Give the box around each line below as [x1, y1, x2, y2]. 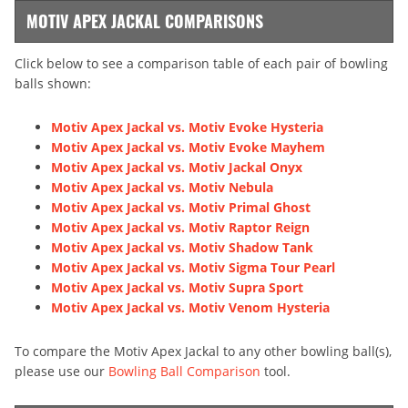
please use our [15, 362, 108, 380]
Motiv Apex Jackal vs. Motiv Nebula [51, 178, 273, 196]
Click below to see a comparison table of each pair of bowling [15, 54, 388, 72]
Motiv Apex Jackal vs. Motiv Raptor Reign [51, 218, 310, 236]
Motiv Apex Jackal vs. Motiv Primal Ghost [51, 198, 311, 216]
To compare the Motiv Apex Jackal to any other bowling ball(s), [15, 342, 392, 360]
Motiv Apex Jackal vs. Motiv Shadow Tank [51, 238, 313, 256]
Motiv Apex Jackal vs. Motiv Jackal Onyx [51, 158, 302, 176]
